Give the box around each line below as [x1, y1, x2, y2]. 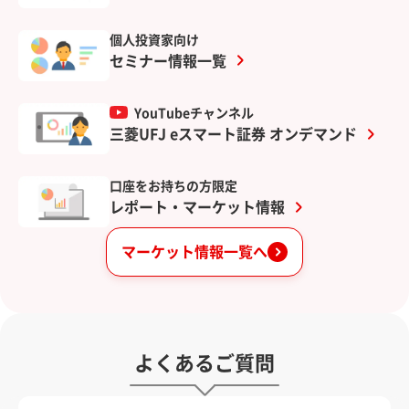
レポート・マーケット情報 [110, 200, 285, 215]
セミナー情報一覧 [110, 53, 226, 68]
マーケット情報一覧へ [121, 244, 267, 259]
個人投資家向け [110, 33, 199, 47]
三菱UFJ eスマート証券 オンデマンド [110, 126, 357, 142]
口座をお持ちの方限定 [110, 180, 237, 194]
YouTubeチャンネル [131, 106, 254, 120]
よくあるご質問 [134, 353, 275, 374]
